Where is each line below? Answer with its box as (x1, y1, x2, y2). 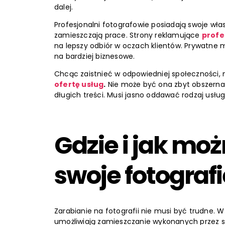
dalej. (54, 2, 73, 13)
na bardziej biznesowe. (54, 51, 135, 62)
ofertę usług (54, 79, 104, 90)
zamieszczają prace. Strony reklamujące (54, 30, 202, 41)
